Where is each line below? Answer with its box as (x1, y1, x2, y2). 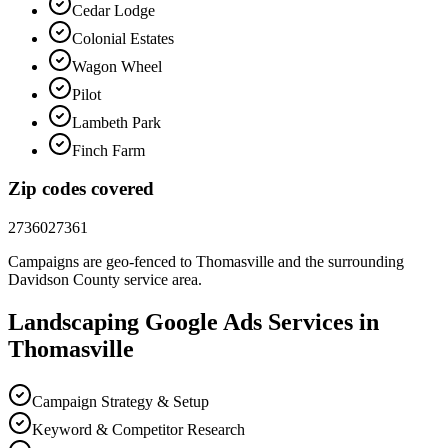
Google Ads (145, 309, 262, 336)
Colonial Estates (72, 29, 174, 47)
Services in (262, 309, 379, 336)
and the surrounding (274, 253, 404, 271)
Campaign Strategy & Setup (32, 392, 209, 410)
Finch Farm (72, 141, 145, 159)
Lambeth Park (72, 113, 161, 131)
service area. (120, 271, 202, 289)
